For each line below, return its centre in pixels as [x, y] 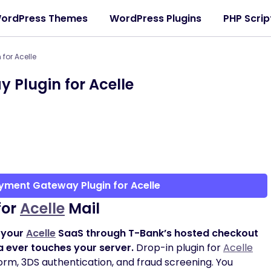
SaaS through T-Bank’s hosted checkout [157, 233]
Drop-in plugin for [178, 248]
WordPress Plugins [155, 18]
